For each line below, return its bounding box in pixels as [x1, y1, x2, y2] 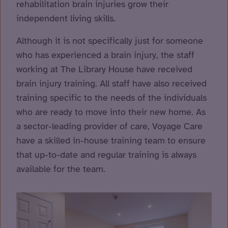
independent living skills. [16, 12, 116, 24]
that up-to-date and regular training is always [16, 149, 196, 160]
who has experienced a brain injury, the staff [16, 49, 194, 61]
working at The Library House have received [16, 63, 192, 75]
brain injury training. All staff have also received [16, 77, 207, 89]
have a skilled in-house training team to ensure [16, 134, 206, 146]
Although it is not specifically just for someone [16, 35, 203, 46]
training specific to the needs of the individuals [16, 92, 207, 103]
